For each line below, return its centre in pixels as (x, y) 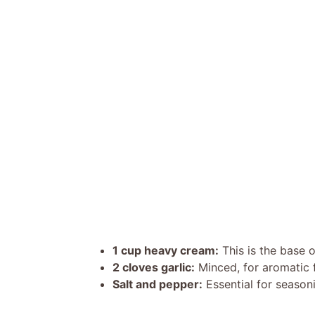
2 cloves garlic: (154, 267)
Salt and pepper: (157, 284)
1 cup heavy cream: (166, 250)
